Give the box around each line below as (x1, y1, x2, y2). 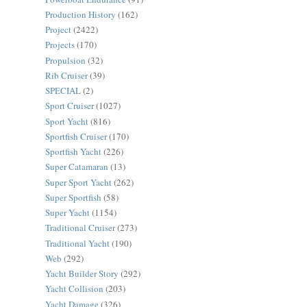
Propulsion (45, 53, 86, 66)
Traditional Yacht (45, 236, 110, 249)
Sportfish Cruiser (45, 130, 107, 143)
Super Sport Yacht (45, 175, 112, 188)
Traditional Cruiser (45, 221, 115, 234)
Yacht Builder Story (45, 267, 119, 280)
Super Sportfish (45, 191, 101, 204)
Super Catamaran (45, 160, 108, 173)
